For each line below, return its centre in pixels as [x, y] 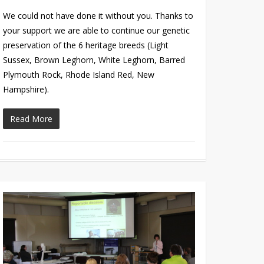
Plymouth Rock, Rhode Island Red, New [79, 75]
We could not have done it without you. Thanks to [98, 16]
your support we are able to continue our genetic [97, 31]
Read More [32, 119]
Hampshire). [26, 90]
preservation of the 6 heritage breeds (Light [86, 45]
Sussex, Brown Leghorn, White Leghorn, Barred [94, 60]
